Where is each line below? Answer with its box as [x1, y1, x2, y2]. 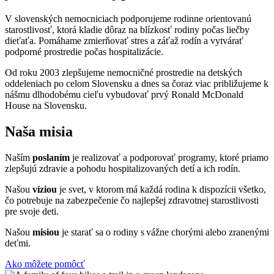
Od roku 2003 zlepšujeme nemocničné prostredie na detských [5, 67, 242, 78]
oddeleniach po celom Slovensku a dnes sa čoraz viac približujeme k [5, 78, 268, 89]
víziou [32, 183, 57, 194]
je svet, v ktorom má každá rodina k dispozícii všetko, [57, 183, 266, 194]
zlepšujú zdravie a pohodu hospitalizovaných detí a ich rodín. [5, 163, 240, 174]
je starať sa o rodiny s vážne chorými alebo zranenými [59, 226, 269, 237]
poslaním [32, 152, 70, 163]
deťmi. [5, 237, 31, 248]
